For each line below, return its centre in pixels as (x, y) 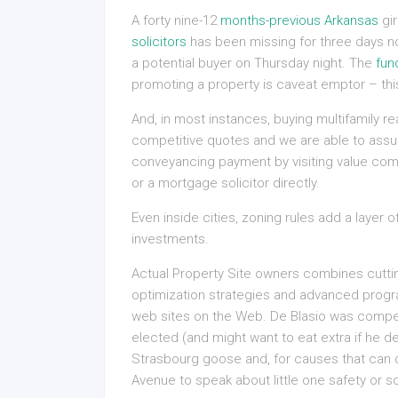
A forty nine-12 (176, 20)
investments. (170, 239)
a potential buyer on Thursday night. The (254, 63)
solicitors (159, 42)
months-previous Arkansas (299, 20)
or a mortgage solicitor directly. (226, 183)
